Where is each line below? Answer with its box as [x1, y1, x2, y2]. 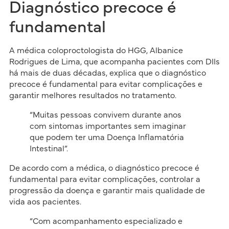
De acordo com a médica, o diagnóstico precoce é [9, 164, 199, 172]
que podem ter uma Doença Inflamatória [29, 133, 184, 142]
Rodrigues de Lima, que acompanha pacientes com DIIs [9, 57, 220, 66]
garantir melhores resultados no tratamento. [9, 91, 176, 100]
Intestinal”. [29, 144, 68, 153]
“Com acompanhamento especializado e [29, 217, 182, 225]
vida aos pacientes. [9, 197, 81, 206]
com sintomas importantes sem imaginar [29, 122, 186, 130]
